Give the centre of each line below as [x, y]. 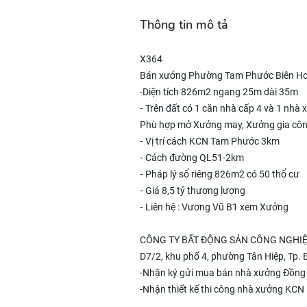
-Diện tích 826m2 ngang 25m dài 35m [219, 92]
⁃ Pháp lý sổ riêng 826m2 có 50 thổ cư [220, 174]
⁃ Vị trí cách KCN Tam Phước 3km [210, 141]
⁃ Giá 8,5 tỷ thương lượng [193, 191]
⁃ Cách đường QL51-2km [192, 158]
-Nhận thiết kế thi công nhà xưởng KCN [222, 289]
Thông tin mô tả [184, 25]
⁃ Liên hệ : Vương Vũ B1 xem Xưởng [214, 207]
